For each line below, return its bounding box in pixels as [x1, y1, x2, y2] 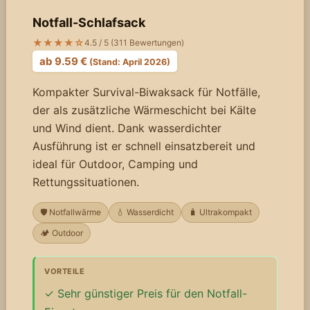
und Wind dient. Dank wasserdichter [33, 121, 221, 136]
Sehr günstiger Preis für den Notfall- [57, 286, 247, 301]
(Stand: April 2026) [89, 57, 170, 68]
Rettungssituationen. [33, 175, 139, 190]
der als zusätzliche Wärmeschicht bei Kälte [33, 103, 256, 118]
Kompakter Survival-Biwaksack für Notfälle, [33, 85, 260, 100]
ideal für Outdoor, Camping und [33, 157, 198, 172]
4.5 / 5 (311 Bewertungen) [84, 37, 184, 48]
